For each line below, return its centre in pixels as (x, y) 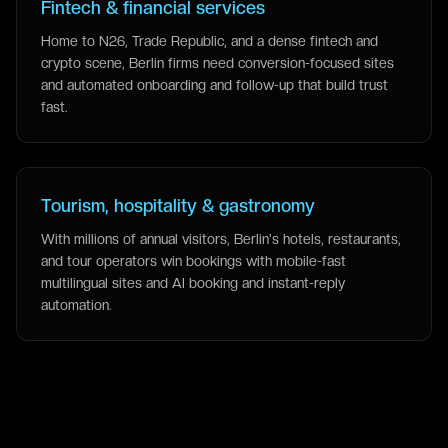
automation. (76, 305)
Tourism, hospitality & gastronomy (178, 205)
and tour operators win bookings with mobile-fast (193, 261)
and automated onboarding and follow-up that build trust (214, 85)
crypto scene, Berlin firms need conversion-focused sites (217, 63)
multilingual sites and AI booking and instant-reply (193, 283)
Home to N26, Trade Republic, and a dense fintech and (209, 41)
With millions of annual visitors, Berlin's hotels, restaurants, (221, 239)
